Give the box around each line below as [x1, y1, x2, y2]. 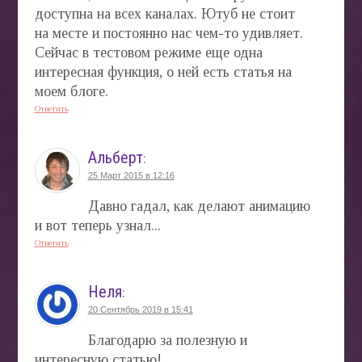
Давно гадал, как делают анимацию [87, 197, 310, 214]
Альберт [87, 147, 143, 167]
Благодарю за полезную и [87, 331, 247, 348]
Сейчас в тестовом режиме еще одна [34, 44, 263, 61]
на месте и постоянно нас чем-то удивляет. [34, 24, 303, 41]
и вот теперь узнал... [34, 217, 161, 234]
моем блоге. [34, 82, 108, 99]
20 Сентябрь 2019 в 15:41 [87, 304, 193, 314]
